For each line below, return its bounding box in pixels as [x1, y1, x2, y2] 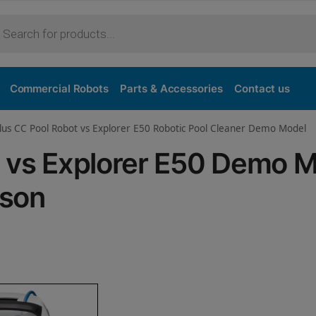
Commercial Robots [9, 82, 109, 95]
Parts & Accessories [120, 82, 223, 95]
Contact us [234, 82, 291, 95]
